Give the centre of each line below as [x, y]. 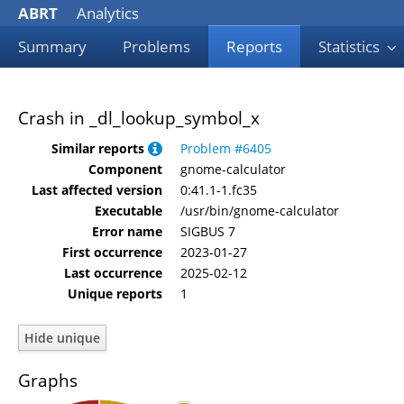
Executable [129, 210]
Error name [127, 231]
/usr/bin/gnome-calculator [260, 210]
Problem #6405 [226, 148]
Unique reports [115, 293]
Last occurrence [113, 272]
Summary [52, 46]
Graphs [48, 380]
